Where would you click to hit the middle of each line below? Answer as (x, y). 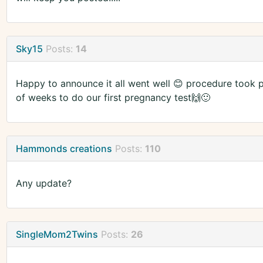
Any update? (43, 183)
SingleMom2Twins (57, 235)
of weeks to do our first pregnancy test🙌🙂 (113, 98)
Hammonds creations (64, 149)
